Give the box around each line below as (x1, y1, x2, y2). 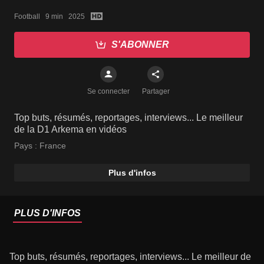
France (39, 141, 66, 150)
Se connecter (87, 87, 130, 95)
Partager (141, 87, 170, 95)
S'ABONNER (111, 39, 169, 49)
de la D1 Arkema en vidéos (14, 124, 127, 134)
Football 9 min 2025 (14, 12, 85, 21)
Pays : (14, 141, 39, 150)
